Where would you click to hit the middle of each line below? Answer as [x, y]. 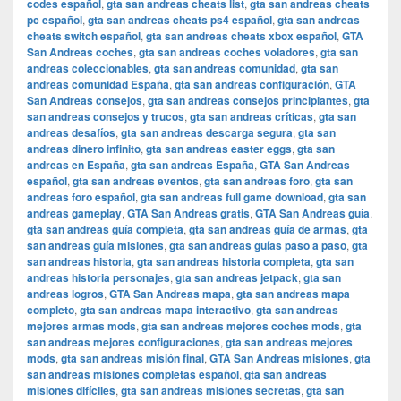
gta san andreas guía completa [105, 230]
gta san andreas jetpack [237, 278]
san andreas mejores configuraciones [124, 342]
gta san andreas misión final [132, 358]
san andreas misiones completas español [133, 375]
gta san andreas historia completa [224, 262]
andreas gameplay [74, 213]
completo [51, 310]
